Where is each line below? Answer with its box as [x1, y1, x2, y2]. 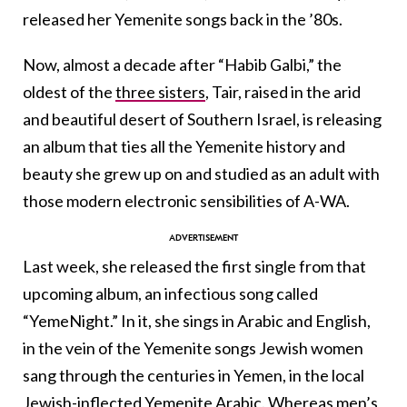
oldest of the [23, 81, 115, 102]
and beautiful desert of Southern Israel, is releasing [23, 108, 382, 129]
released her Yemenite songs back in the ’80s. [23, 8, 342, 29]
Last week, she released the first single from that [23, 255, 366, 276]
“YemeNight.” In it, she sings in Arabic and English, [23, 310, 371, 331]
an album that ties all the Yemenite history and [23, 135, 345, 156]
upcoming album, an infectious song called [23, 283, 318, 303]
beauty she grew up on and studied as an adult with [23, 163, 380, 184]
